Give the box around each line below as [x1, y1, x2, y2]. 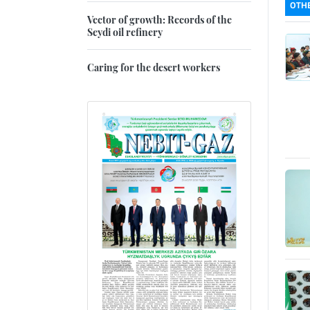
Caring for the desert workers [87, 60, 220, 75]
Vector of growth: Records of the [87, 12, 232, 27]
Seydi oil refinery [87, 25, 163, 39]
